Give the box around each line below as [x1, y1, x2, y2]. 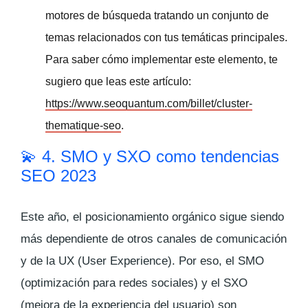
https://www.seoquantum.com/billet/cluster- [45, 97, 252, 109]
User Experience [82, 254, 168, 267]
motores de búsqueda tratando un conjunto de [45, 9, 269, 21]
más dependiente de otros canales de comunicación [21, 232, 287, 245]
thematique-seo [45, 119, 121, 131]
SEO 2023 [21, 166, 96, 185]
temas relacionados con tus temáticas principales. [45, 31, 287, 43]
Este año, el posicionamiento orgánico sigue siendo [21, 210, 284, 223]
